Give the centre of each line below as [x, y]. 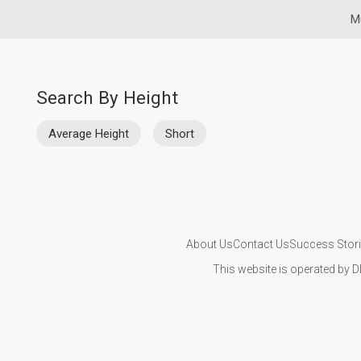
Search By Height [107, 98]
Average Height [89, 133]
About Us [209, 244]
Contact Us [261, 244]
